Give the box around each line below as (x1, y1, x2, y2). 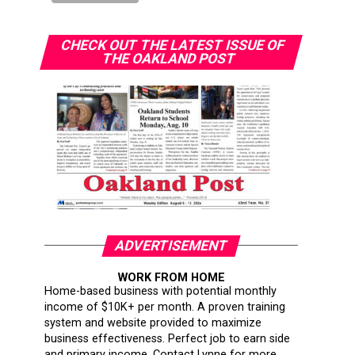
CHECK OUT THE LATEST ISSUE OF (59, 36, 288, 53)
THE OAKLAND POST (101, 50, 239, 67)
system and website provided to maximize (44, 315, 261, 330)
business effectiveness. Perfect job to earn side (44, 331, 290, 345)
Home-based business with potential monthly (44, 284, 277, 298)
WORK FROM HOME (117, 270, 225, 284)
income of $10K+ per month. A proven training (44, 300, 285, 314)
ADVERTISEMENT (113, 237, 230, 254)
